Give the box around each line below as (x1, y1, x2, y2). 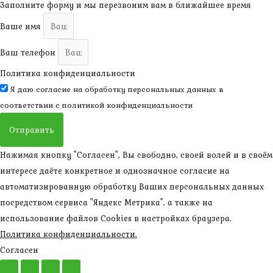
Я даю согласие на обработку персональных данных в (10, 83, 224, 96)
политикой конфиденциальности (62, 99, 193, 112)
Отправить (9, 124, 54, 136)
